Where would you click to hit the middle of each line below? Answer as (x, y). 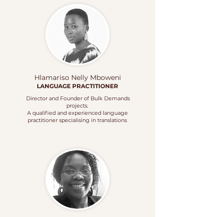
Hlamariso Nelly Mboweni (77, 77)
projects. (77, 106)
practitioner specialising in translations (77, 120)
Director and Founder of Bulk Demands (77, 98)
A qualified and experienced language (77, 113)
